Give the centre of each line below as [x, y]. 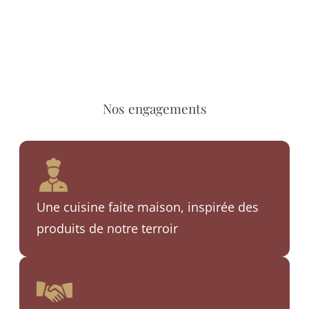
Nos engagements [154, 108]
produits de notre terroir [108, 228]
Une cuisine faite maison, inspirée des [148, 207]
